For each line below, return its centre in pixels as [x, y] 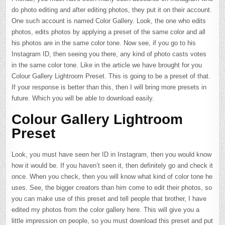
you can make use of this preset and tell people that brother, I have [109, 198]
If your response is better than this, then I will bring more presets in [109, 87]
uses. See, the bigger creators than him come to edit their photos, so [112, 187]
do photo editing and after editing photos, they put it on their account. [112, 10]
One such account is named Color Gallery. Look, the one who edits [109, 21]
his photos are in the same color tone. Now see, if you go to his [104, 43]
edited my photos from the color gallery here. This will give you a [106, 209]
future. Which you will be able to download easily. [83, 98]
